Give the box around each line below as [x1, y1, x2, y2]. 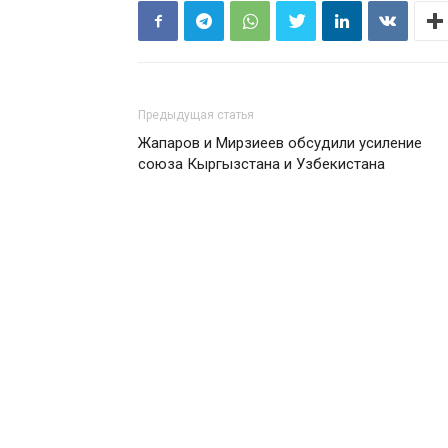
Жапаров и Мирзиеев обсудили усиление [138, 134, 422, 153]
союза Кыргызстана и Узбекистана [138, 155, 385, 174]
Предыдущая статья [138, 108, 254, 123]
